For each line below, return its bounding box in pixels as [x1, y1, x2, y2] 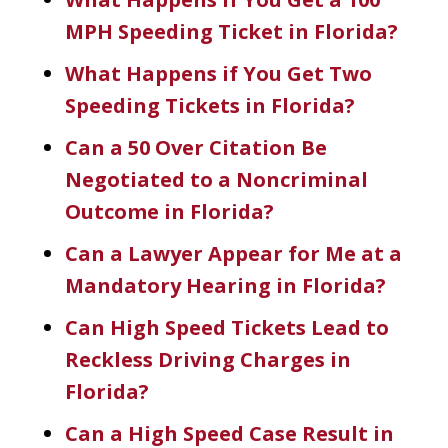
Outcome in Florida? [65, 197, 274, 225]
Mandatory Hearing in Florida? [65, 271, 386, 299]
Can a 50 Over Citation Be [65, 133, 327, 161]
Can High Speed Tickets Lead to [65, 313, 389, 341]
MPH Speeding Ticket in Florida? [65, 17, 398, 45]
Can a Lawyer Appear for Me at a [65, 239, 402, 267]
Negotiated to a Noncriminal [65, 165, 368, 193]
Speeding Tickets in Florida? [65, 91, 355, 119]
